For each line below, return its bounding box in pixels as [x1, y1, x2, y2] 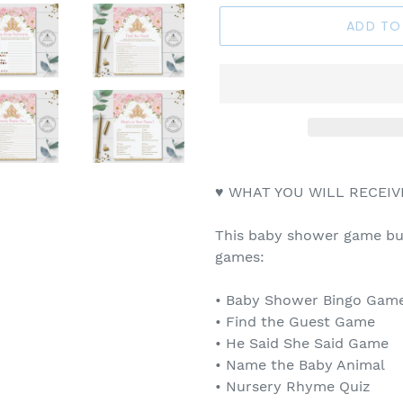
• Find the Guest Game [215, 313, 375, 331]
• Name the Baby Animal [215, 356, 385, 374]
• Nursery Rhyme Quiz [215, 378, 371, 396]
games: [215, 248, 264, 266]
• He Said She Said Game [215, 335, 389, 353]
